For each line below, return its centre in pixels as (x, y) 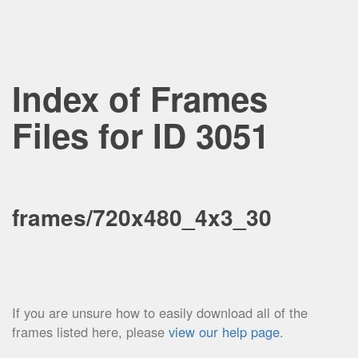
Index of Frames (140, 98)
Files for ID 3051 (141, 135)
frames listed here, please (90, 332)
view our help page (224, 332)
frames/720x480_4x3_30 (142, 217)
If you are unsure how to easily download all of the (160, 312)
